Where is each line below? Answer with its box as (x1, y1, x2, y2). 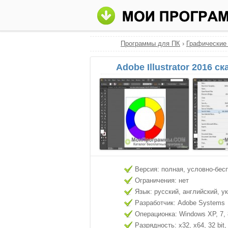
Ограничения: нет (135, 177, 189, 184)
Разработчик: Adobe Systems (135, 199, 225, 207)
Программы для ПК (121, 40, 180, 47)
